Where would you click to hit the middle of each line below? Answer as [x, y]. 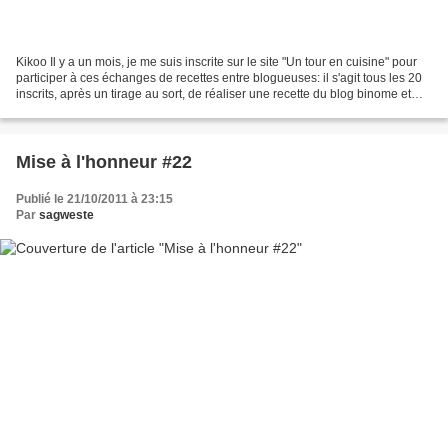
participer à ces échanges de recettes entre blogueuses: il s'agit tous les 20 [219, 78]
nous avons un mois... [75, 110]
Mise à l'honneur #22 [104, 162]
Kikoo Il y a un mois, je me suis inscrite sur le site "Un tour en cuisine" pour [216, 62]
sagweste [66, 215]
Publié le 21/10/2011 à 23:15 [94, 199]
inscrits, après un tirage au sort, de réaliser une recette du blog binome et [213, 94]
